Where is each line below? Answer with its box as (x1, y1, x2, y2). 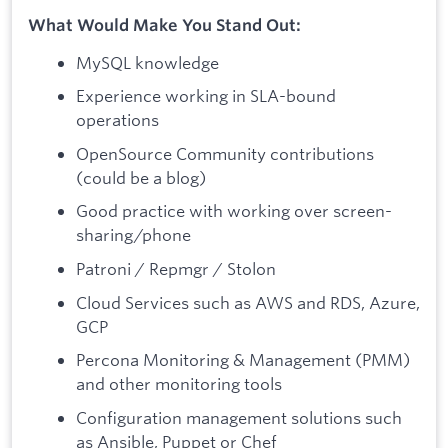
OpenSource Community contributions (76, 142, 374, 164)
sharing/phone (76, 224, 191, 246)
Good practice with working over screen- (76, 200, 392, 222)
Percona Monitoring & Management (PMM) (76, 349, 410, 371)
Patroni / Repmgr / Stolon (76, 257, 279, 279)
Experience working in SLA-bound (76, 85, 336, 107)
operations (76, 109, 159, 131)
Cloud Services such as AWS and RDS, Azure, (76, 291, 420, 313)
